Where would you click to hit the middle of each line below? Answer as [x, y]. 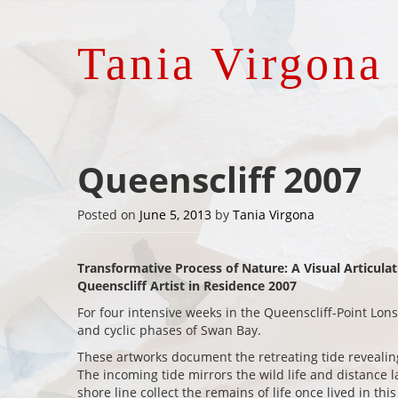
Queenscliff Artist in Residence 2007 [187, 286]
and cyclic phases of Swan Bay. [169, 330]
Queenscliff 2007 [219, 179]
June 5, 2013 [175, 215]
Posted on [108, 215]
